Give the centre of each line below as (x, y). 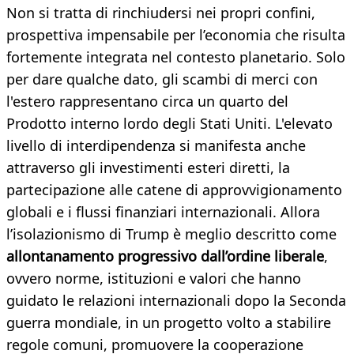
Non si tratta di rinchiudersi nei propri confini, (161, 13)
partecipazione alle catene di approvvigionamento (174, 190)
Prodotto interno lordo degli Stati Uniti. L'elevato (169, 124)
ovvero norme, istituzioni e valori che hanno (154, 279)
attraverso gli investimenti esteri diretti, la (148, 168)
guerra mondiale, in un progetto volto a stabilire (169, 323)
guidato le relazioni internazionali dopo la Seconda (176, 301)
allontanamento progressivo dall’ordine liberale (165, 256)
